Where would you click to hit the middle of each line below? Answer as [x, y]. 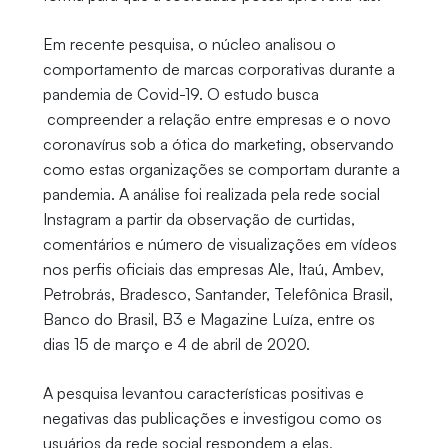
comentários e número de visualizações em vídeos [219, 244]
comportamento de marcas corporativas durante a [218, 69]
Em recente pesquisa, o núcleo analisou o [189, 44]
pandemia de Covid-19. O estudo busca [180, 94]
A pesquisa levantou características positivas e [203, 393]
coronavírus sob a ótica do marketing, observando [218, 144]
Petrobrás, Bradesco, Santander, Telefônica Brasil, [217, 294]
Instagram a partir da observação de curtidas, [198, 219]
